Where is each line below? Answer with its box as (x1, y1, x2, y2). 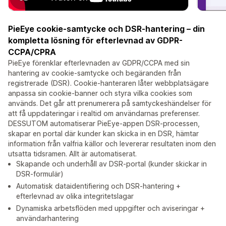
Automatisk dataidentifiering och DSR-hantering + (16, 182, 181, 191)
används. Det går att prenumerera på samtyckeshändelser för (8, 99, 211, 108)
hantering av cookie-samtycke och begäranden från (8, 69, 181, 78)
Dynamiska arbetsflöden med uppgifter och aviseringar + (16, 204, 205, 213)
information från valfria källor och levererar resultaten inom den (8, 139, 216, 148)
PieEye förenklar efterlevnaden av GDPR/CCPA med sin (8, 59, 190, 68)
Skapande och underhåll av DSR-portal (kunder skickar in (16, 159, 207, 168)
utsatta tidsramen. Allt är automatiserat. (8, 149, 137, 158)
